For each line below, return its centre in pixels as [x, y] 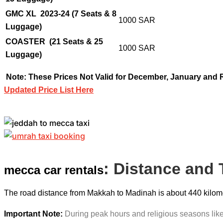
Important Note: [34, 214]
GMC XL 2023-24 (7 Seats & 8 [61, 14]
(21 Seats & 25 [76, 42]
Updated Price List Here [49, 90]
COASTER [27, 42]
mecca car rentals [54, 170]
